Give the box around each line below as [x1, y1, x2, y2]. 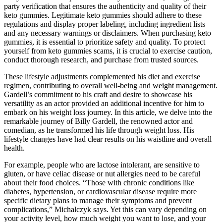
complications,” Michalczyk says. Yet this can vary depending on [4, 205, 207, 214]
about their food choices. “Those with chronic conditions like [4, 178, 194, 187]
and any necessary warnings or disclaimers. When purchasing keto [4, 28, 211, 37]
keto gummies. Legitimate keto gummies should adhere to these [4, 10, 202, 19]
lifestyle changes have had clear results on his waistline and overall [4, 134, 212, 143]
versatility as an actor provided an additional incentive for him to [4, 99, 204, 108]
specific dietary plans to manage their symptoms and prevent [4, 196, 192, 205]
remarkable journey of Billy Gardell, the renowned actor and [4, 116, 193, 125]
